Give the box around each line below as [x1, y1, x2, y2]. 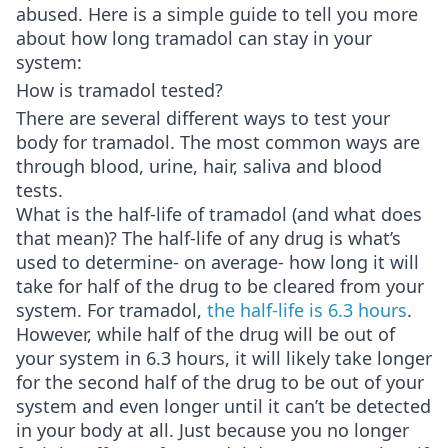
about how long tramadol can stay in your [16, 26, 372, 51]
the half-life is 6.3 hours [207, 298, 407, 323]
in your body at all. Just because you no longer [16, 418, 409, 443]
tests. [16, 178, 63, 203]
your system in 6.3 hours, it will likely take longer [16, 346, 432, 371]
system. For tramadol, [16, 298, 207, 323]
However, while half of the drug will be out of [16, 322, 395, 347]
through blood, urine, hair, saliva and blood [16, 154, 382, 179]
